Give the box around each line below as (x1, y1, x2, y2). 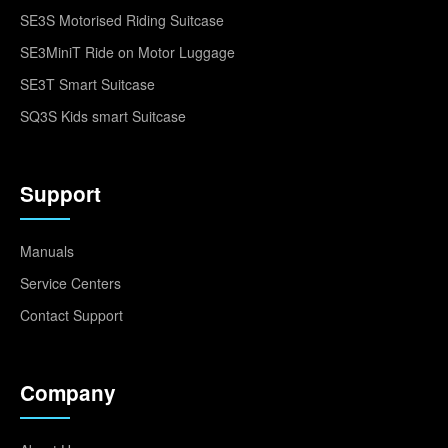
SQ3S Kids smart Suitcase (20, 105, 186, 126)
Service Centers (20, 272, 121, 293)
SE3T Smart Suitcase (20, 73, 155, 94)
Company (20, 377, 116, 407)
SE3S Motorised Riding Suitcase (20, 9, 224, 30)
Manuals (20, 240, 74, 261)
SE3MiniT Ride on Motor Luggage (20, 41, 235, 62)
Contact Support (20, 304, 123, 325)
